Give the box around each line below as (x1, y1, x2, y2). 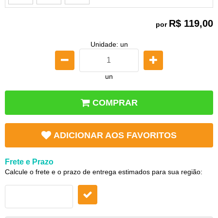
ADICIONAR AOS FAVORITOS (54, 130, 177, 140)
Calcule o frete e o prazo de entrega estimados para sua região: (5, 167, 202, 176)
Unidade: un (90, 40, 128, 48)
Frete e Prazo (5, 157, 54, 166)
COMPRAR (92, 97, 138, 108)
